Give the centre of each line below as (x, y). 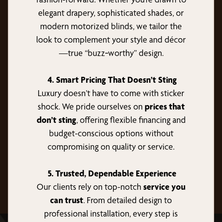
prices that (165, 106)
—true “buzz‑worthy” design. (111, 53)
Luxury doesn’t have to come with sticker (111, 93)
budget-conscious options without (111, 133)
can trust (67, 200)
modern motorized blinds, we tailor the (111, 26)
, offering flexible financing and (131, 119)
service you (163, 186)
